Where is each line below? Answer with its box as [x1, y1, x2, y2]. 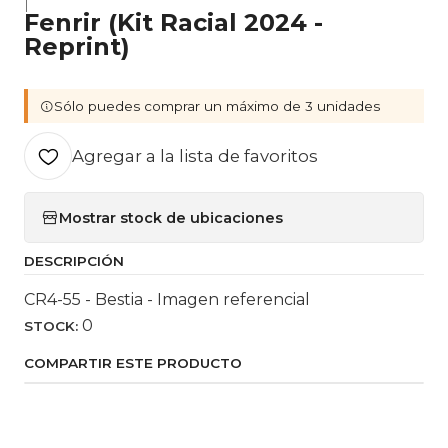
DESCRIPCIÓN [24, 253, 124, 269]
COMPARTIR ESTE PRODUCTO [24, 355, 242, 371]
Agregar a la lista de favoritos [72, 146, 318, 166]
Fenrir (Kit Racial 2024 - [24, 8, 323, 37]
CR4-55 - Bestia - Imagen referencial [24, 290, 310, 309]
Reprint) [24, 32, 130, 61]
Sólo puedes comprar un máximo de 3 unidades [54, 98, 380, 114]
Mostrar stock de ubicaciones [59, 208, 283, 227]
